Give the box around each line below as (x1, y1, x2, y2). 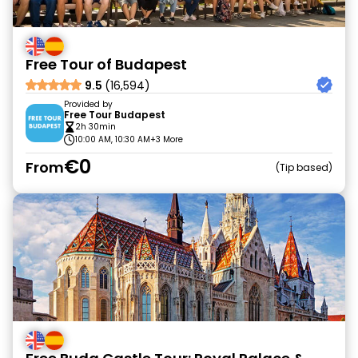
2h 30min (75, 121, 116, 133)
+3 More (150, 133, 183, 145)
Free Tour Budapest (64, 108, 165, 121)
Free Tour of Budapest (26, 54, 187, 74)
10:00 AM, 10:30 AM (75, 133, 150, 145)
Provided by (64, 98, 113, 110)
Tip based (280, 160, 328, 174)
